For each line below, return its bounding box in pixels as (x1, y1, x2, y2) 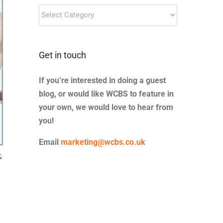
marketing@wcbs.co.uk (60, 137, 145, 147)
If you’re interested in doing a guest (38, 75, 166, 85)
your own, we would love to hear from (38, 102, 173, 112)
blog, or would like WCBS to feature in (38, 89, 174, 99)
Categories (38, 19, 76, 29)
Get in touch (38, 49, 86, 60)
